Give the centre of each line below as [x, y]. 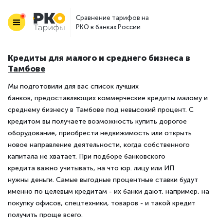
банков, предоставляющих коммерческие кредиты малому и [108, 98]
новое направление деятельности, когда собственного [99, 145]
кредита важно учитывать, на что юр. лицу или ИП [91, 168]
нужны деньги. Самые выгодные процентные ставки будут [103, 180]
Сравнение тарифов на [112, 18]
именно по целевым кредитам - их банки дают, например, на [109, 191]
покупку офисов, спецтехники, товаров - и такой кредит [102, 203]
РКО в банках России [108, 27]
